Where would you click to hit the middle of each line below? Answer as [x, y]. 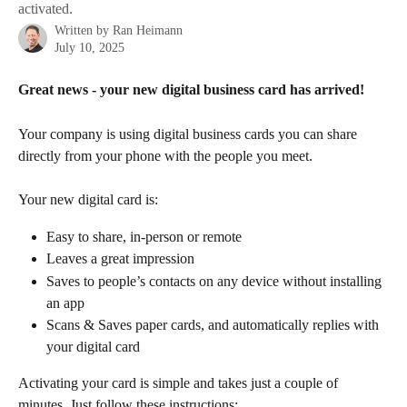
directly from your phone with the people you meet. [165, 155]
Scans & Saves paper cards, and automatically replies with [214, 324]
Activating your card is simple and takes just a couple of [180, 382]
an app [65, 303]
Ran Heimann [148, 30]
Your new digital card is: [88, 200]
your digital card [93, 346]
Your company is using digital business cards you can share [189, 134]
